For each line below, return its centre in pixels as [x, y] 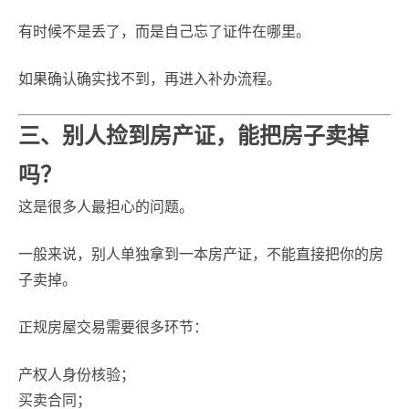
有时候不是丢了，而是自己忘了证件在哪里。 [164, 31]
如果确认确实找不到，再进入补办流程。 [150, 79]
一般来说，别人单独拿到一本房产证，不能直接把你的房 [201, 254]
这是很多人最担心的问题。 [106, 207]
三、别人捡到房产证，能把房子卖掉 [194, 136]
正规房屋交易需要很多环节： [113, 327]
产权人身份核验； [77, 375]
